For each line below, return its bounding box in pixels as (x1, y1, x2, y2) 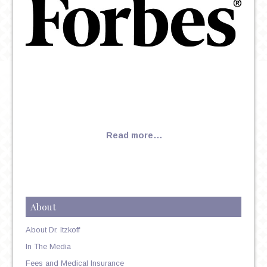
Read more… (106, 130, 163, 140)
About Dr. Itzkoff (25, 225, 80, 234)
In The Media (25, 241, 71, 251)
